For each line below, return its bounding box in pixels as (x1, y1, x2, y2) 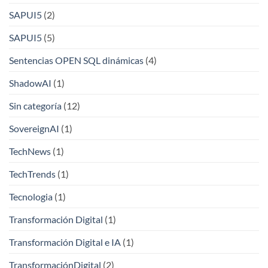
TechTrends (9, 167, 56, 179)
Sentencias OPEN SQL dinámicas (9, 54, 144, 66)
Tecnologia (9, 190, 53, 202)
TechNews (9, 145, 51, 157)
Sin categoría (9, 99, 62, 111)
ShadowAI (9, 77, 51, 89)
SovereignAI (9, 122, 59, 134)
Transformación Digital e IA (9, 236, 121, 248)
